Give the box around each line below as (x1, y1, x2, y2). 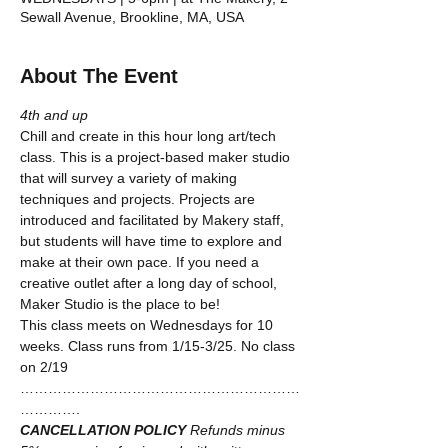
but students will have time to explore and (20, 233, 286, 249)
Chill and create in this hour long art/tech (20, 128, 280, 144)
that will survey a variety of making (20, 170, 241, 186)
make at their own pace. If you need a (20, 254, 263, 270)
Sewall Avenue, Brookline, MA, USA (20, 9, 244, 25)
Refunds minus (190, 422, 289, 438)
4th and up (20, 107, 88, 123)
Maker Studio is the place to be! (20, 296, 220, 312)
